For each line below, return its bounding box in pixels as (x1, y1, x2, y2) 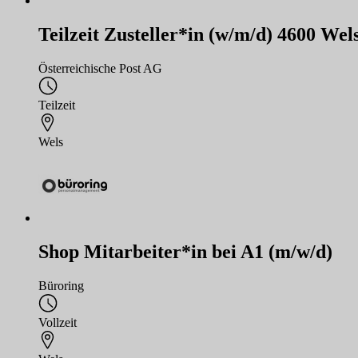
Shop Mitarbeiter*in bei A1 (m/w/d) (38, 241, 332, 262)
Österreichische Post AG (38, 61, 162, 75)
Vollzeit (38, 315, 77, 329)
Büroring (38, 278, 84, 292)
